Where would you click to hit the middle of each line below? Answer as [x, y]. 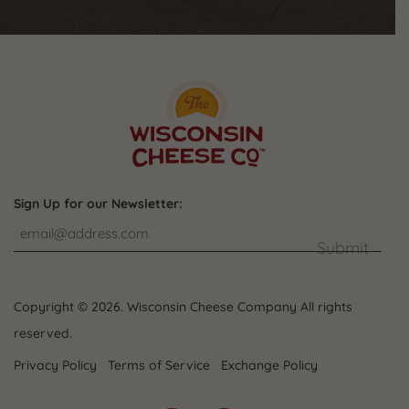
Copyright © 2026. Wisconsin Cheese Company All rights [183, 307]
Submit [343, 248]
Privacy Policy [55, 365]
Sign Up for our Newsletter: [98, 204]
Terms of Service [159, 365]
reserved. [43, 333]
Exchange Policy [269, 365]
